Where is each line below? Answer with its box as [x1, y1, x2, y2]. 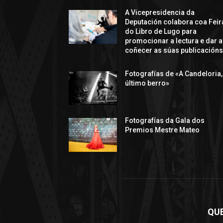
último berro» [125, 79, 170, 87]
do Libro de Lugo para [125, 27, 197, 35]
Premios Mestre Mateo [125, 125, 200, 134]
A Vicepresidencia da [125, 8, 195, 16]
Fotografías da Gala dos [125, 116, 205, 124]
